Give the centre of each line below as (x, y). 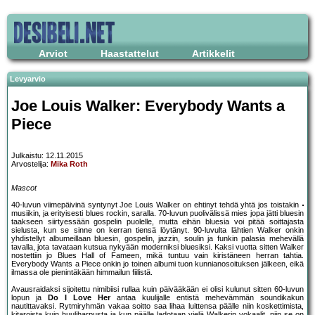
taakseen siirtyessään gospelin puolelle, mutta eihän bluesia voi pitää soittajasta (157, 222)
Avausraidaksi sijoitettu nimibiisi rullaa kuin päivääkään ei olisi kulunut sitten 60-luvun (157, 289)
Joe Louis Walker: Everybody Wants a (148, 105)
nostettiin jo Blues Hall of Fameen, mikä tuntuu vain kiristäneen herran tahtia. (157, 256)
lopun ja (30, 298)
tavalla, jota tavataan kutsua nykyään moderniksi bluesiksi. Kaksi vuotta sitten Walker (157, 247)
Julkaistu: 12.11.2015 (47, 156)
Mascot (24, 188)
